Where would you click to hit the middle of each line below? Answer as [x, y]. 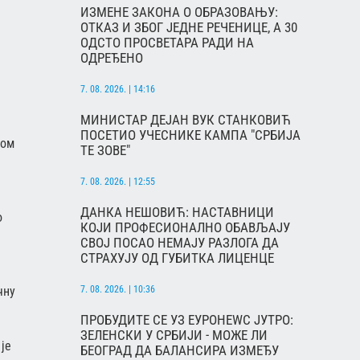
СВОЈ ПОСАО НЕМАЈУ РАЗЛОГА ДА [180, 242]
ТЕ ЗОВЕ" [105, 150]
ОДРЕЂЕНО [112, 57]
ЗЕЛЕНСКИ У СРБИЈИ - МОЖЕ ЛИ [174, 335]
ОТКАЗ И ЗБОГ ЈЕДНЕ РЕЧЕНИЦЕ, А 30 [189, 27]
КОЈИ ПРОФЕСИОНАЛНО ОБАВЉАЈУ [185, 227]
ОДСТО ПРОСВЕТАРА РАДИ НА [167, 42]
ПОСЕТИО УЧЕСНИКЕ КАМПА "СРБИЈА [190, 135]
